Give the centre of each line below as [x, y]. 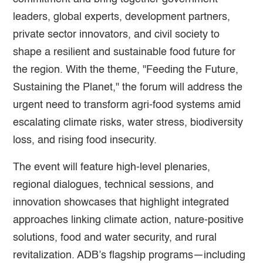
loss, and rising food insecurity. [85, 140]
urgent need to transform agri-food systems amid [127, 105]
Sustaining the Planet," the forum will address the [128, 87]
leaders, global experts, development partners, [122, 17]
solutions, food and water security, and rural [115, 237]
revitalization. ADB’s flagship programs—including [129, 255]
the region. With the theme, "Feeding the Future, [126, 70]
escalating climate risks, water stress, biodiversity [128, 122]
